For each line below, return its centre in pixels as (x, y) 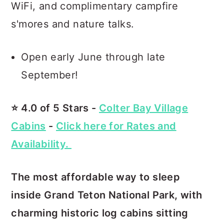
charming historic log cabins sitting (100, 213)
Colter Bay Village (144, 108)
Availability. (41, 144)
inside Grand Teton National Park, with (107, 195)
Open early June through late (93, 57)
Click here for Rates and (116, 126)
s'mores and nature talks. (73, 24)
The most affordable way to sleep (96, 177)
